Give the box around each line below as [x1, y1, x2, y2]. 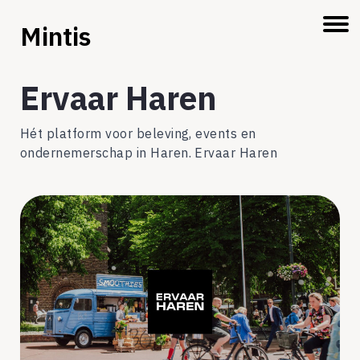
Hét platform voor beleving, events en [20, 125, 256, 141]
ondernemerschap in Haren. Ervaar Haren [20, 145, 278, 161]
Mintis [20, 19, 92, 53]
